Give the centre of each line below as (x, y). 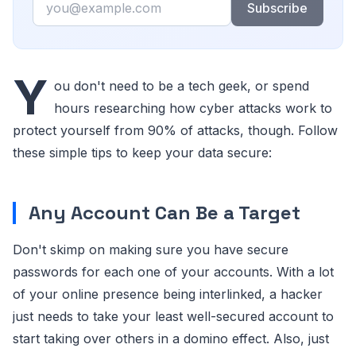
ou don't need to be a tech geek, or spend (182, 85)
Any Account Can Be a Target (164, 212)
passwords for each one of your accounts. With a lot (173, 271)
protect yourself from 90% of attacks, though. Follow (175, 130)
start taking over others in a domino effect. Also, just (171, 338)
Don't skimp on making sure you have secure (151, 249)
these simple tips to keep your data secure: (142, 152)
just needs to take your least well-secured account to (173, 316)
